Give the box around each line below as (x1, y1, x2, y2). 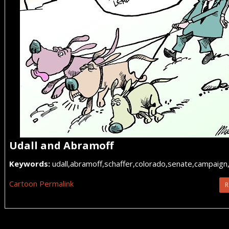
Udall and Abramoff (9, 139, 113, 152)
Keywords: (9, 158, 50, 169)
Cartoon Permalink (9, 178, 74, 189)
